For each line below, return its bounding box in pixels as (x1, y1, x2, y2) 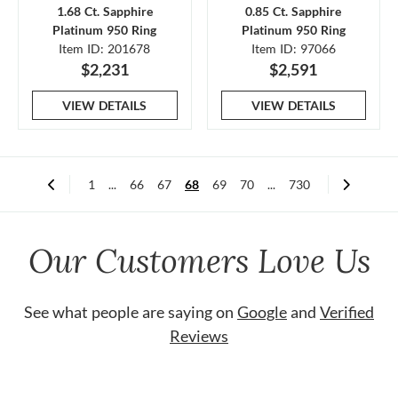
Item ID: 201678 (59, 41, 151, 56)
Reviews (170, 326, 228, 346)
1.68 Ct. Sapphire (56, 4, 153, 19)
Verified (320, 302, 374, 322)
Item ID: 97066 (251, 41, 336, 56)
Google (237, 302, 287, 322)
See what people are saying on (24, 302, 237, 322)
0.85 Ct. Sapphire (245, 4, 342, 19)
